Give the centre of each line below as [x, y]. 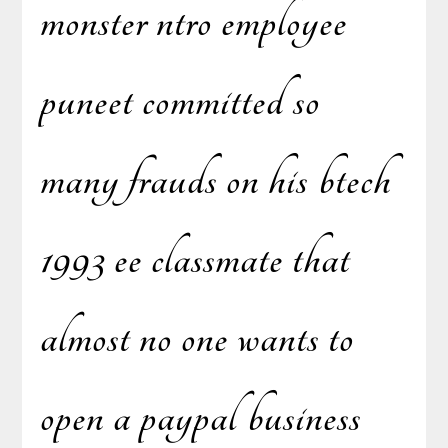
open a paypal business [201, 417]
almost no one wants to [197, 338]
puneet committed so [180, 101]
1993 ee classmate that [195, 259]
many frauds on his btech [216, 180]
